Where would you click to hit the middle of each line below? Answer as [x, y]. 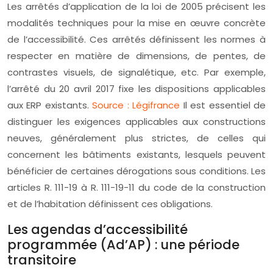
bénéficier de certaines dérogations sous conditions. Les [136, 171]
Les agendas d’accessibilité [97, 229]
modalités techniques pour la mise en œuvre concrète [136, 23]
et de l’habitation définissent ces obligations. [110, 204]
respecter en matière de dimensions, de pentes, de [136, 56]
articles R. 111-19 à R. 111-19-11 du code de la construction [136, 187]
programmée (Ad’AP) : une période [123, 245]
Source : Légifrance [138, 105]
